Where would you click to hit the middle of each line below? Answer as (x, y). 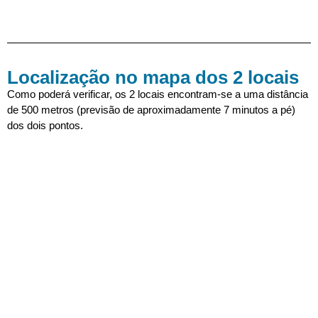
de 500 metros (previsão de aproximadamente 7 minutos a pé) (151, 110)
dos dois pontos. (46, 125)
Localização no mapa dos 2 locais (153, 77)
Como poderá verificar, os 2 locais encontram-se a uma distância (158, 94)
